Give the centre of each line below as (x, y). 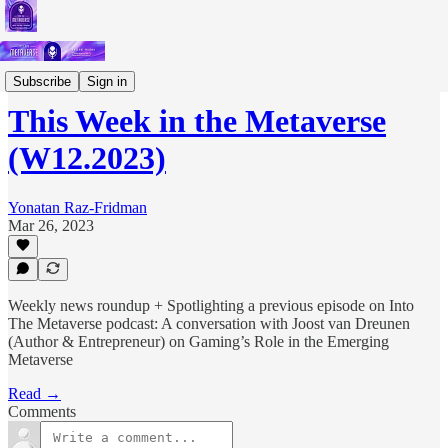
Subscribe (42, 81)
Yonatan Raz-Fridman (77, 207)
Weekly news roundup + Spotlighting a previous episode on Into (211, 305)
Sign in (107, 81)
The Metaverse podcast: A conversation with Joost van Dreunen (209, 323)
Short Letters (48, 72)
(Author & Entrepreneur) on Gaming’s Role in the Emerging (198, 341)
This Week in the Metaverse (197, 121)
